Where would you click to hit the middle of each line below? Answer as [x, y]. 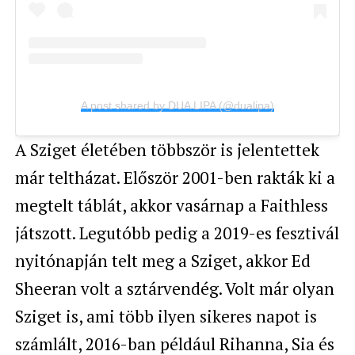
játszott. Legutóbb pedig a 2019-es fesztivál [177, 233]
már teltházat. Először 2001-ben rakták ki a [175, 178]
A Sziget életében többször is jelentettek [167, 150]
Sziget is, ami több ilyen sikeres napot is [166, 317]
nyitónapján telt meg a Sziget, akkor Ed [162, 261]
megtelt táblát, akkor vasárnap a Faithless [171, 206]
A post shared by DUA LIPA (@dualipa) [177, 106]
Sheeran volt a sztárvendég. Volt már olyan [174, 289]
